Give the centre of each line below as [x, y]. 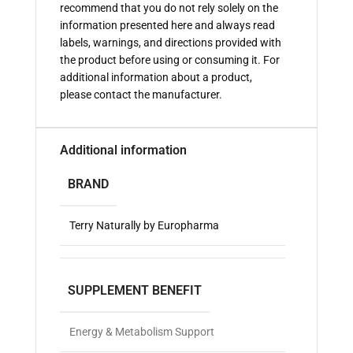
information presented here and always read [167, 26]
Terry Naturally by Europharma [144, 226]
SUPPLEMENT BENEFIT [135, 291]
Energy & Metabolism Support [142, 332]
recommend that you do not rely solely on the [169, 8]
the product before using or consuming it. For [170, 60]
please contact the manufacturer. [141, 95]
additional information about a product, [156, 78]
